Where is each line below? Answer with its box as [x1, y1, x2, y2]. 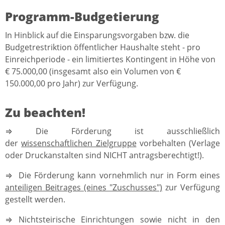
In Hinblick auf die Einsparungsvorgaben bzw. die [5, 29, 189, 41]
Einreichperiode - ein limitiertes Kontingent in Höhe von [5, 53, 215, 65]
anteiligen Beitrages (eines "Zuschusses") [5, 181, 162, 193]
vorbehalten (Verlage [136, 137, 220, 149]
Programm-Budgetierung [5, 8, 159, 25]
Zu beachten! [5, 103, 85, 121]
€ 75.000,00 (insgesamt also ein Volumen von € [5, 65, 181, 77]
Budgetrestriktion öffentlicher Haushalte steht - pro [5, 41, 200, 53]
